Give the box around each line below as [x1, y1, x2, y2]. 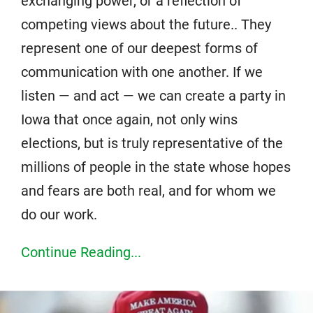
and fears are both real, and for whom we [21, 182, 276, 200]
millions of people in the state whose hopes [21, 159, 291, 176]
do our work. [21, 206, 97, 224]
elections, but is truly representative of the [21, 135, 283, 152]
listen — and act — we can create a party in [21, 87, 286, 105]
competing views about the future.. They [21, 16, 271, 34]
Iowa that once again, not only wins [21, 111, 238, 129]
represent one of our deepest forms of [21, 40, 258, 57]
